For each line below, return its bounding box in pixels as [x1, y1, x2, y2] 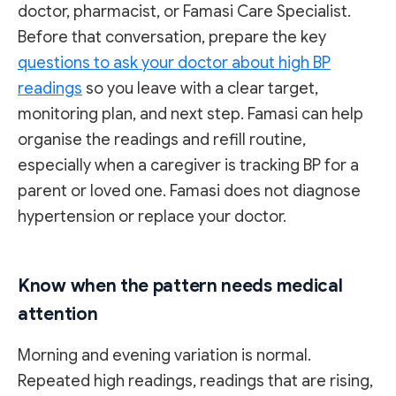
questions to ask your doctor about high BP [18, 53, 331, 73]
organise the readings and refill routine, [18, 130, 306, 150]
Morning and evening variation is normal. [18, 346, 311, 366]
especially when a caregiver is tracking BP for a [18, 156, 359, 176]
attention [18, 303, 98, 326]
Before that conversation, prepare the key [18, 27, 326, 48]
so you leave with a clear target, [82, 79, 318, 99]
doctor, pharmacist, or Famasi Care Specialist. [18, 2, 351, 22]
